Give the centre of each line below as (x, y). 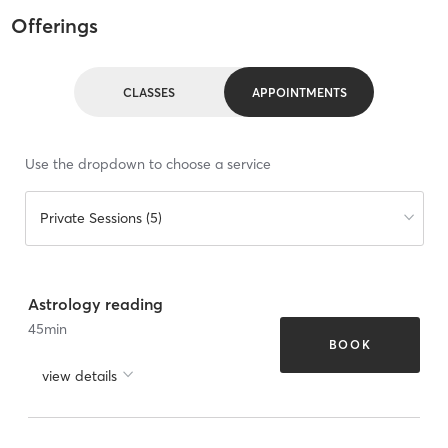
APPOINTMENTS (299, 92)
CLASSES (149, 92)
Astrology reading (95, 303)
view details (79, 375)
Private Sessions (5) (100, 218)
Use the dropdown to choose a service (147, 164)
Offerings (54, 26)
